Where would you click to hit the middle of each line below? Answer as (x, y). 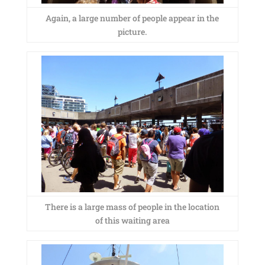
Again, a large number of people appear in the (132, 18)
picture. (132, 32)
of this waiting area (132, 220)
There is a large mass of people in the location (132, 207)
